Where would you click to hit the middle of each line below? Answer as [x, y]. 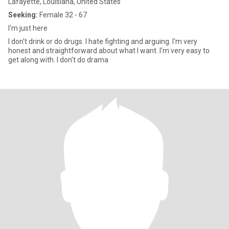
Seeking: [23, 15]
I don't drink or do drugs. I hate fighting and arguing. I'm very [47, 41]
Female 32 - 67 [62, 15]
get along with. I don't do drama [58, 60]
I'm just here [28, 28]
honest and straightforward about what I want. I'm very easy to [109, 51]
